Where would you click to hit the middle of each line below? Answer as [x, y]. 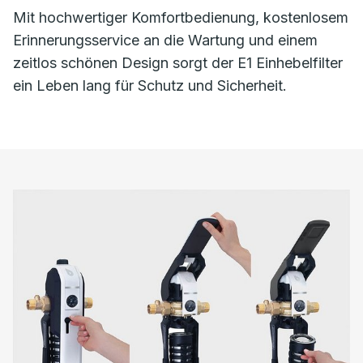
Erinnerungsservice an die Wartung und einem [165, 40]
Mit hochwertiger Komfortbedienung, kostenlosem [181, 17]
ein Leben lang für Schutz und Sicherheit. [150, 85]
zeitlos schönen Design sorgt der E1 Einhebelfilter [178, 63]
